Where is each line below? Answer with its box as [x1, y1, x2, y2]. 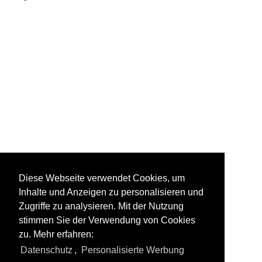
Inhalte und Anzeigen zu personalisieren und [19, 187, 204, 198]
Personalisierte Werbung [81, 245, 184, 256]
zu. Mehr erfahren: [19, 229, 94, 240]
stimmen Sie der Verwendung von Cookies [19, 215, 195, 226]
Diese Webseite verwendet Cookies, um [19, 173, 185, 184]
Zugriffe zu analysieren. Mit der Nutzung [19, 201, 184, 212]
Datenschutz [20, 245, 73, 256]
